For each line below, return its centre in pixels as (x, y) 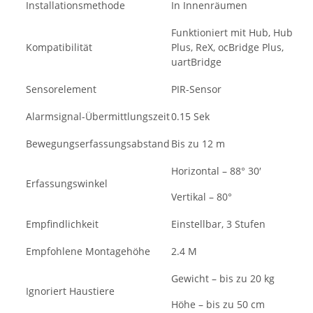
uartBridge (196, 62)
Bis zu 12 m (198, 144)
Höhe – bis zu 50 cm (218, 305)
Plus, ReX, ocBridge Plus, (227, 48)
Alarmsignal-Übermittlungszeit (98, 117)
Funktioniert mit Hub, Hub (232, 33)
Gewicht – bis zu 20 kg (223, 279)
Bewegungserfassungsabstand (98, 144)
